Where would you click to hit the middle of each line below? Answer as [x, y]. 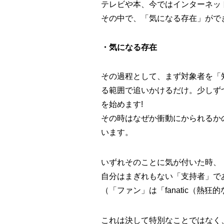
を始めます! [122, 104]
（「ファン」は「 [133, 190]
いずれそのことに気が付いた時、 [161, 162]
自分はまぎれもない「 [141, 176]
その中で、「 [125, 18]
